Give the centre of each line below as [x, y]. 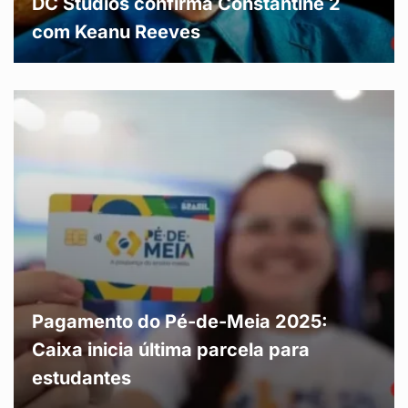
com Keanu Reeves [116, 32]
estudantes [82, 378]
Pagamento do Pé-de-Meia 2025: [180, 322]
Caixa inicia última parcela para [171, 350]
